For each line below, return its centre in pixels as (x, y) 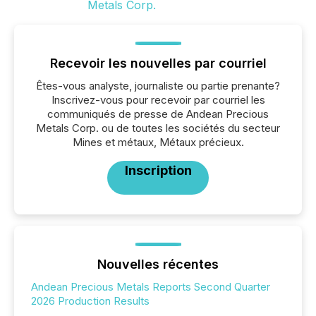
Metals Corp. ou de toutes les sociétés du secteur (158, 128)
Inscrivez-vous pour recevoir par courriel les (158, 99)
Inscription (158, 170)
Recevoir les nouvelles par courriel (158, 63)
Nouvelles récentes (158, 264)
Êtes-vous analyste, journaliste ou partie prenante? (158, 85)
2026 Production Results (90, 300)
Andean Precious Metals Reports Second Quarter (151, 286)
